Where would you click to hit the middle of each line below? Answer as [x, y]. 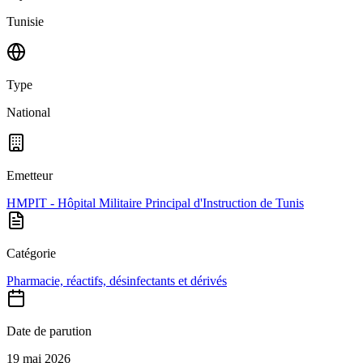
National [28, 112]
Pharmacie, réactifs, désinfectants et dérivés [117, 281]
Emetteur [30, 175]
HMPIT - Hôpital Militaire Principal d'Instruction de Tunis [155, 203]
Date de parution [49, 331]
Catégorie [31, 253]
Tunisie [25, 21]
